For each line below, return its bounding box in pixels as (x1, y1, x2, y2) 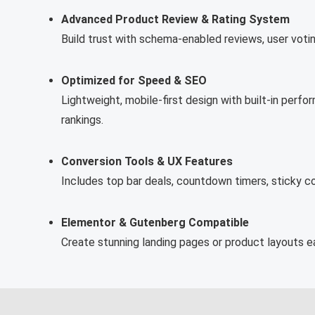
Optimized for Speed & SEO (61, 74, 207, 87)
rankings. (61, 113, 103, 127)
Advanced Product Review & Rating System (61, 13, 290, 26)
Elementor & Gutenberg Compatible (61, 216, 249, 229)
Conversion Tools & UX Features (61, 155, 233, 168)
